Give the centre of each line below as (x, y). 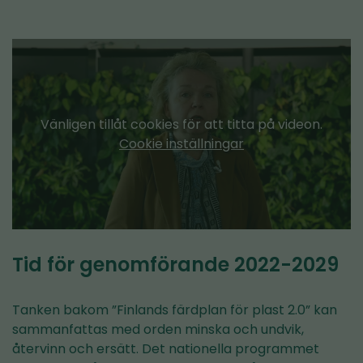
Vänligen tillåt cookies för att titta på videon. (181, 124)
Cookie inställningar (181, 143)
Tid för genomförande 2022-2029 (175, 265)
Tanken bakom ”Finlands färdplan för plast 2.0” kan (175, 310)
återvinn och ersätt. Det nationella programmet (166, 349)
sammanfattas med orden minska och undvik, (158, 330)
